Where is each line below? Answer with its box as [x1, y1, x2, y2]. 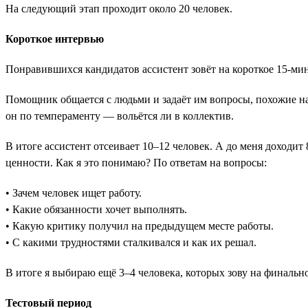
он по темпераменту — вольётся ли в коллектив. [5, 109, 234, 122]
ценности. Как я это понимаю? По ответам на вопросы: [5, 156, 267, 168]
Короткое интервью [5, 32, 104, 45]
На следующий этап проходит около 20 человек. [5, 2, 232, 14]
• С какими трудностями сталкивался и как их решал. [5, 236, 256, 248]
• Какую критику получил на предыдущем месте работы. [5, 219, 274, 232]
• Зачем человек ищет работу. [5, 186, 142, 199]
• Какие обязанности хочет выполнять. [5, 203, 187, 215]
